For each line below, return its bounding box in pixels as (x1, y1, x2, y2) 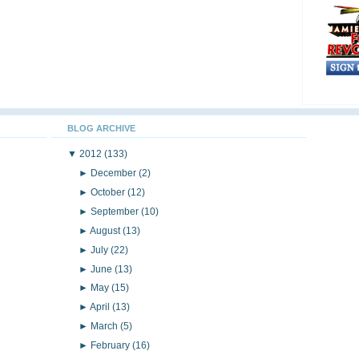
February (91, 340, 133, 352)
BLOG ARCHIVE (67, 123, 135, 133)
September (91, 205, 142, 217)
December (91, 167, 139, 179)
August (90, 224, 123, 236)
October (91, 186, 128, 198)
